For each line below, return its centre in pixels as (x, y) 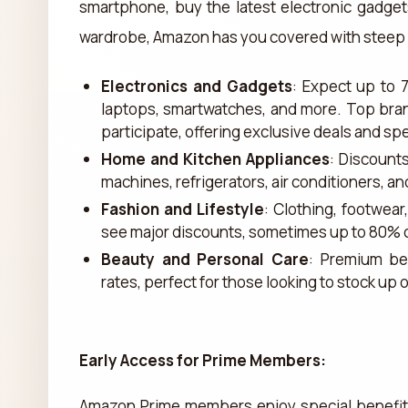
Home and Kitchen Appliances (215, 158)
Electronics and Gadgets (197, 86)
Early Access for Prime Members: (203, 360)
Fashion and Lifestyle (183, 209)
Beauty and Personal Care (205, 259)
